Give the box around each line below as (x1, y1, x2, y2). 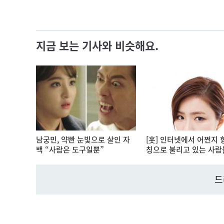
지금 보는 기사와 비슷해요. (36, 36, 158, 53)
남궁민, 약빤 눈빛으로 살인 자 (36, 133, 130, 145)
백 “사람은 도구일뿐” (36, 143, 104, 155)
